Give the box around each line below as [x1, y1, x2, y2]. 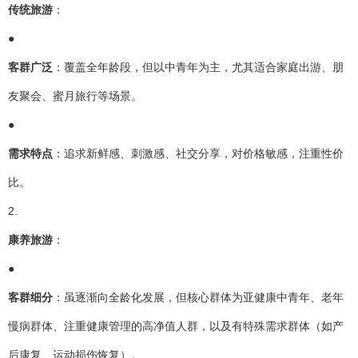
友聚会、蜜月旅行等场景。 [8, 89, 142, 102]
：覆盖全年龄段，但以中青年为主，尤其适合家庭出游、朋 [53, 60, 344, 74]
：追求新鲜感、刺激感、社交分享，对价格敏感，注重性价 [53, 146, 344, 160]
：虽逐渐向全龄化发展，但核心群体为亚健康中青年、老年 [53, 290, 344, 304]
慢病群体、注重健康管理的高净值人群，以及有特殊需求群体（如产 [8, 319, 344, 332]
